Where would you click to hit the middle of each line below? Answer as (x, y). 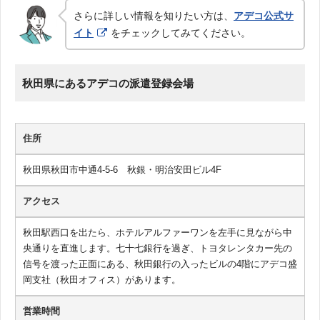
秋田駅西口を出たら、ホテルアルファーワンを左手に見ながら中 (157, 232)
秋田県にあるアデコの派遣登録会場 (108, 83)
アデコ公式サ (264, 15)
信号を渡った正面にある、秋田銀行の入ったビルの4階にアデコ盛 (160, 264)
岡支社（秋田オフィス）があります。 (102, 279)
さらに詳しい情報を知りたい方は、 (154, 15)
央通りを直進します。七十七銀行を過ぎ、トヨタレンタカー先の (157, 248)
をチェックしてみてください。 (181, 32)
